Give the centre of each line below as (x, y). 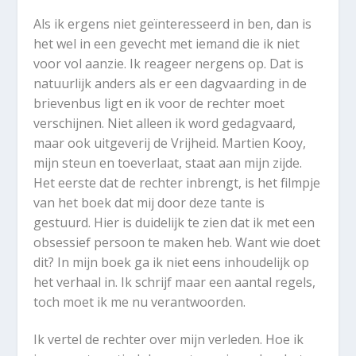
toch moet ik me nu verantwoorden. (140, 302)
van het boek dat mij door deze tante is (149, 202)
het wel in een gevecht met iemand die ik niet (167, 43)
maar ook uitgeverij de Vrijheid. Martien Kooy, (170, 143)
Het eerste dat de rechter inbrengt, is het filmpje (177, 182)
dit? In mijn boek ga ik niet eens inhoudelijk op (172, 262)
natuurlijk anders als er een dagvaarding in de (170, 83)
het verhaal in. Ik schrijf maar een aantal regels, (175, 282)
